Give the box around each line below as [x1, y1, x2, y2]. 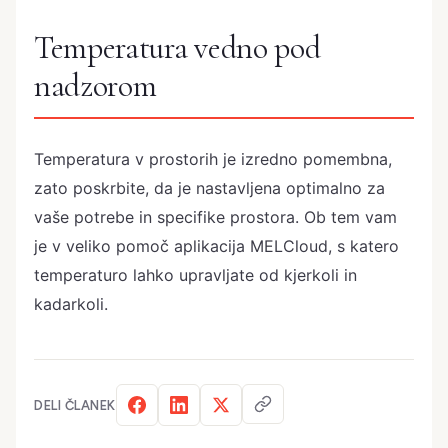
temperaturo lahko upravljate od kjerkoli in [34, 265, 357, 285]
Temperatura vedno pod [34, 28, 321, 68]
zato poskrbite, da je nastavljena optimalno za [34, 178, 385, 198]
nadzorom [34, 66, 157, 106]
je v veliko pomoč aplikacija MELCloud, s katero [34, 236, 399, 256]
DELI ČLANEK [34, 397, 116, 413]
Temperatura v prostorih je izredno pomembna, [34, 149, 392, 169]
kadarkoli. [34, 294, 108, 314]
